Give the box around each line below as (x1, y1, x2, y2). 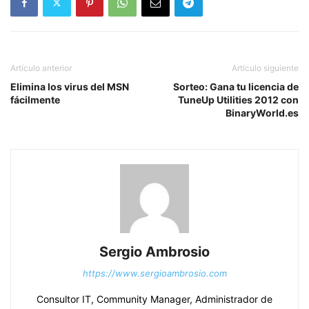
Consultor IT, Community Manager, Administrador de (37, 292, 272, 305)
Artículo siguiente (232, 62, 299, 73)
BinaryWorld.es (226, 106, 299, 119)
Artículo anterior (10, 62, 72, 73)
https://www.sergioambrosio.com (82, 267, 227, 279)
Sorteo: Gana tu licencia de (173, 80, 299, 92)
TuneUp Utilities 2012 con (178, 93, 299, 106)
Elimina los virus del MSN (10, 80, 129, 92)
